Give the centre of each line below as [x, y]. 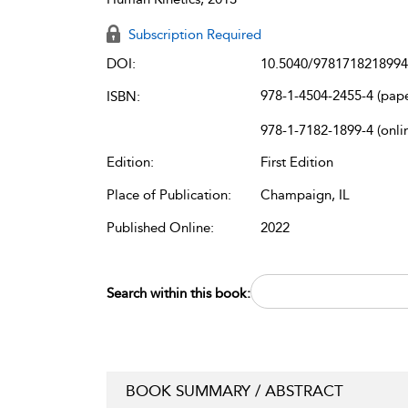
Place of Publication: [169, 195]
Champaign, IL [305, 195]
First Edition [297, 162]
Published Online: [160, 228]
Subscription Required [193, 35]
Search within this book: [178, 293]
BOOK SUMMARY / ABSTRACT [235, 391]
